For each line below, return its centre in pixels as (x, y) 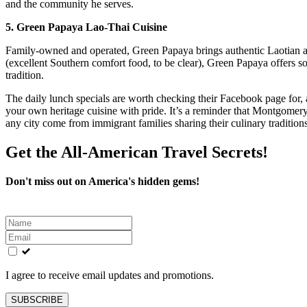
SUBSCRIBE (37, 299)
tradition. (25, 75)
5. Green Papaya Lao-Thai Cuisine (86, 27)
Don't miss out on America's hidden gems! (102, 181)
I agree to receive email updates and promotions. (110, 275)
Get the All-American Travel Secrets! (137, 152)
